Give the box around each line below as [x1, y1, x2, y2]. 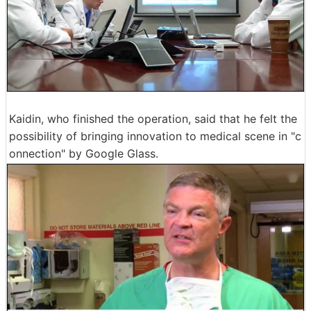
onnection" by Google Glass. [9, 146, 158, 160]
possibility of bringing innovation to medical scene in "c [9, 128, 301, 143]
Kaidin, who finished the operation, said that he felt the [9, 111, 297, 126]
